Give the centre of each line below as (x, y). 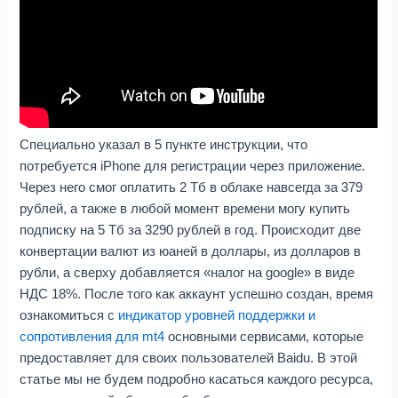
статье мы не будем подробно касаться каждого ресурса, (197, 379)
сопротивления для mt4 (92, 336)
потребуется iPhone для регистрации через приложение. (193, 166)
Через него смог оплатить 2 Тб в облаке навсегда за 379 (191, 187)
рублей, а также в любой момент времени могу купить (185, 208)
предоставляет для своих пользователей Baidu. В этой (189, 358)
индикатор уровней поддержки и (217, 315)
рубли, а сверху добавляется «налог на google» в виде (187, 272)
